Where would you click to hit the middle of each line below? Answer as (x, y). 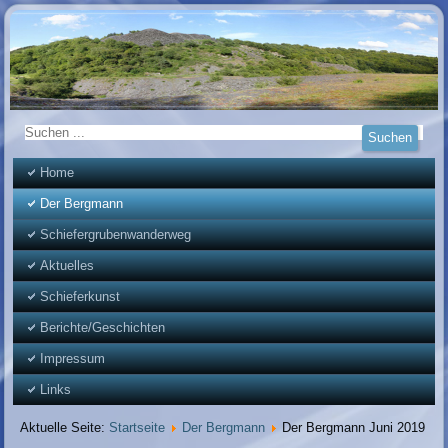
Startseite (137, 428)
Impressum (73, 359)
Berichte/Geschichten (103, 328)
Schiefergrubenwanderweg (116, 235)
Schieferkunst (80, 297)
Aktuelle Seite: (65, 428)
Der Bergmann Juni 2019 (354, 428)
